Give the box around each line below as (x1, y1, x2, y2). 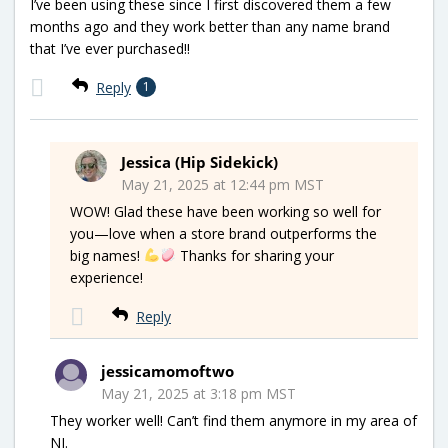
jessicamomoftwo (101, 361, 234, 381)
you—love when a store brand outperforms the (70, 224, 377, 243)
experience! (70, 268, 143, 287)
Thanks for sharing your (175, 246, 334, 265)
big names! (70, 246, 144, 265)
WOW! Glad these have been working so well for (70, 202, 381, 221)
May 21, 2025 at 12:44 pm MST (121, 175, 324, 194)
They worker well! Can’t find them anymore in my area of (50, 411, 417, 430)
